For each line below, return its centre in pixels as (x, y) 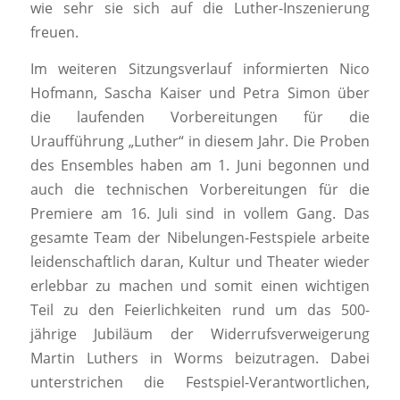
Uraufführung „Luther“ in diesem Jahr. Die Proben (200, 141)
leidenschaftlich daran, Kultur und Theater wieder (200, 261)
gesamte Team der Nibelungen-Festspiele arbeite (200, 237)
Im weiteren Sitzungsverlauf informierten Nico (200, 68)
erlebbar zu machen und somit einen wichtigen (200, 285)
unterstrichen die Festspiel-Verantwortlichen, (200, 382)
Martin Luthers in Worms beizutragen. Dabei (200, 358)
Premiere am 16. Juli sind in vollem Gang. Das (200, 213)
